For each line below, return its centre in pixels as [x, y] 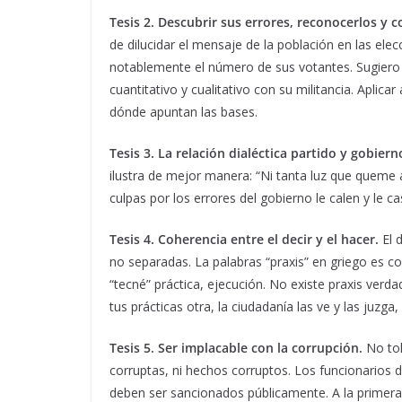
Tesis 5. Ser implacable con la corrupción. [236, 348]
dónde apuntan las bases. [184, 112]
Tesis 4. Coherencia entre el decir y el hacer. [244, 240]
